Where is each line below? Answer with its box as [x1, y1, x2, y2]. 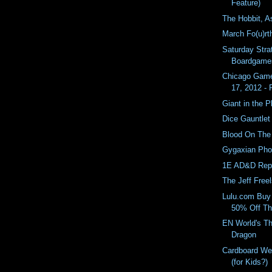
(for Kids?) [231, 257, 268, 267]
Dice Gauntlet [222, 114, 271, 124]
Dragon [231, 230, 257, 240]
